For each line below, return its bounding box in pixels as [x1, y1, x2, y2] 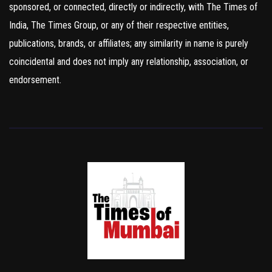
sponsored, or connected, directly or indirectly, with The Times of [9, 1, 257, 13]
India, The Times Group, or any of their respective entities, [9, 19, 229, 32]
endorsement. [9, 74, 61, 86]
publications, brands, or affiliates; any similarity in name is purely [9, 38, 248, 50]
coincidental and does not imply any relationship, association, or [9, 56, 248, 68]
